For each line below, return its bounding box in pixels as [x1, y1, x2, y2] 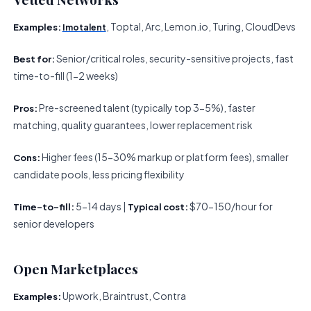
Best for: [12, 52, 55, 65]
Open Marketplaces [12, 260, 138, 278]
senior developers [12, 217, 94, 230]
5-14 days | [74, 199, 128, 212]
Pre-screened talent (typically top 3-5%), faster [37, 101, 255, 114]
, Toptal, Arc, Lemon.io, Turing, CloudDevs [106, 19, 296, 33]
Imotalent [62, 21, 106, 33]
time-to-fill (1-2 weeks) [12, 69, 118, 82]
